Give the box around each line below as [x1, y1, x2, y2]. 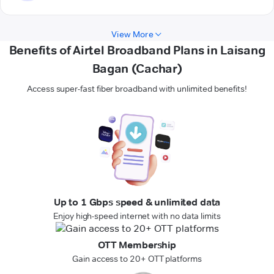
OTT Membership [98, 239, 176, 251]
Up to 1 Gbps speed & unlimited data [53, 196, 221, 209]
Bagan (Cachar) [92, 61, 182, 76]
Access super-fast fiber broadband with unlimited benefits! [27, 83, 247, 95]
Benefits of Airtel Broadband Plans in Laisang [9, 43, 265, 58]
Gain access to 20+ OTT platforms [72, 253, 202, 265]
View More [111, 29, 154, 40]
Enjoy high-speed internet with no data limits [53, 210, 221, 222]
